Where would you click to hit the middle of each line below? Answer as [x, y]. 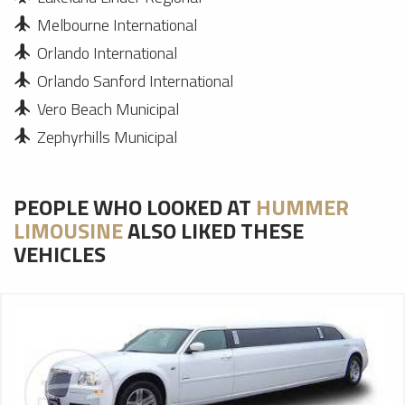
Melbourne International [117, 25]
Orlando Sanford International [135, 81]
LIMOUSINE [68, 231]
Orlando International [107, 53]
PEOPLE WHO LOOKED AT [135, 207]
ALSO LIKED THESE [213, 231]
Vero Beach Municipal [108, 109]
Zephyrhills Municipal [107, 137]
